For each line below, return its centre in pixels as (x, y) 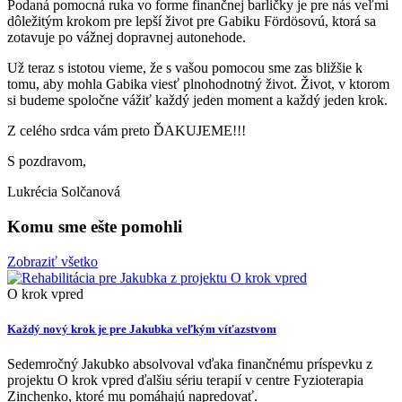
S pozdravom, (47, 162)
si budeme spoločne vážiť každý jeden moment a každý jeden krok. (199, 100)
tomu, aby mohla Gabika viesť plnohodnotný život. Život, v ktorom (198, 84)
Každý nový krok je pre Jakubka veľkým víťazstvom (142, 328)
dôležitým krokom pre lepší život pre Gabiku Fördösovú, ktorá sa (192, 22)
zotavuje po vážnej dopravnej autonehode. (128, 38)
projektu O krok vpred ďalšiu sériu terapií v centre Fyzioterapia (185, 380)
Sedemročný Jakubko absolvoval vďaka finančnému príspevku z (190, 364)
